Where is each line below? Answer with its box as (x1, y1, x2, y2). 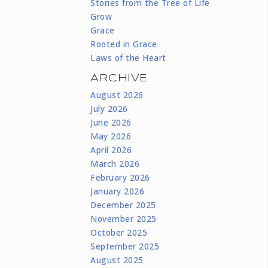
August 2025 (90, 254, 144, 266)
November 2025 (90, 212, 157, 224)
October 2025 (90, 226, 148, 238)
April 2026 (90, 144, 132, 156)
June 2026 (90, 116, 132, 128)
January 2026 (90, 185, 145, 197)
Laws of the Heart (90, 52, 166, 63)
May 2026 (90, 130, 132, 142)
